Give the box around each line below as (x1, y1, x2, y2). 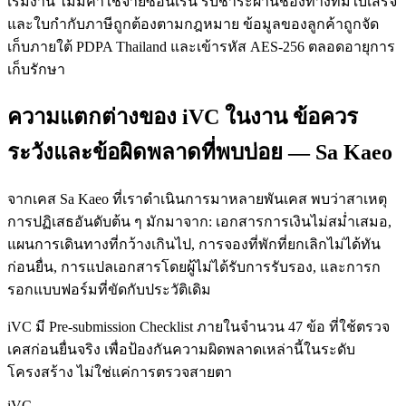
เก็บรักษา (7, 62, 65, 78)
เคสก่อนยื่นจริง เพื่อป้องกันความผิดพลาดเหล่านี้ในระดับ (7, 342, 355, 358)
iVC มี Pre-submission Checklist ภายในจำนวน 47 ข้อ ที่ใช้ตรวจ (7, 319, 390, 335)
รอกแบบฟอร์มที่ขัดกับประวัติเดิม (7, 282, 211, 298)
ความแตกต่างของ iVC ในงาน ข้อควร (7, 105, 358, 130)
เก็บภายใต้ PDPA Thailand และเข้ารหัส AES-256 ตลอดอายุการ (7, 39, 395, 55)
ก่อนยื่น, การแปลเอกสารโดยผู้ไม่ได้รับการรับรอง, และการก (7, 259, 381, 275)
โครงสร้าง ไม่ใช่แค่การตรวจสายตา (7, 364, 232, 381)
